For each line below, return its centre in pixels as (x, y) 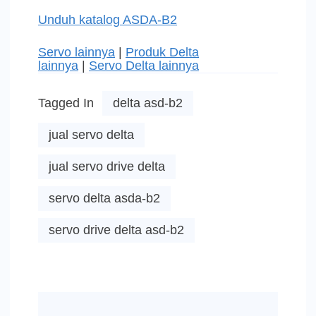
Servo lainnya (77, 53)
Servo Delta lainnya (144, 66)
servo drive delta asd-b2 (116, 230)
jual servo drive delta (107, 167)
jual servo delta (91, 135)
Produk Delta (162, 53)
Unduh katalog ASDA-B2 (108, 20)
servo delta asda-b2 (104, 199)
